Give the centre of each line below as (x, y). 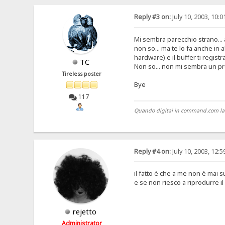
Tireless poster (82, 74)
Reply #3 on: (152, 17)
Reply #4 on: (152, 151)
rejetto (85, 211)
